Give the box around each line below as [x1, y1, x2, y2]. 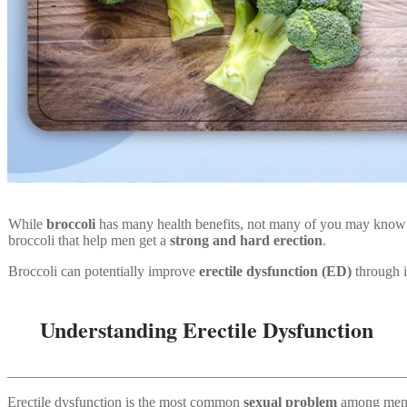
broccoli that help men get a [8, 233, 170, 249]
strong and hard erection [170, 233, 323, 249]
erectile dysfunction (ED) [199, 263, 352, 280]
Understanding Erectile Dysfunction [7, 313, 373, 346]
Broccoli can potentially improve [8, 263, 199, 280]
